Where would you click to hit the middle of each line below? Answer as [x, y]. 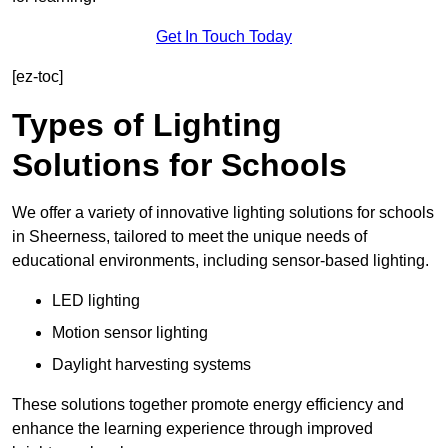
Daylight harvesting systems [151, 365]
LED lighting [96, 301]
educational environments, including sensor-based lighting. [220, 261]
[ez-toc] [37, 77]
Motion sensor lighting [130, 333]
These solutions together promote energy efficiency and [208, 405]
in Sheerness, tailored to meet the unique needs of [189, 237]
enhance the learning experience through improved [192, 429]
